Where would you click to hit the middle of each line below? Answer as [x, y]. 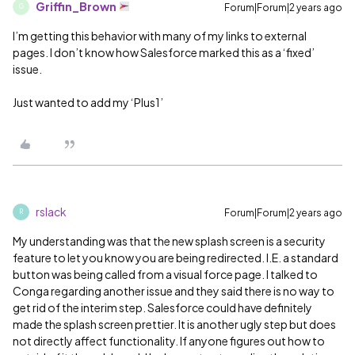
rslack [51, 211]
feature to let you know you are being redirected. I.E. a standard [176, 257]
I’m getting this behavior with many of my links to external [160, 35]
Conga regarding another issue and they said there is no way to [174, 290]
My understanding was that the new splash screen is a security [169, 240]
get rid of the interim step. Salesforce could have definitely [162, 307]
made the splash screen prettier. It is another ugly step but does [174, 324]
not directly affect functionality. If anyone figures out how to [169, 340]
